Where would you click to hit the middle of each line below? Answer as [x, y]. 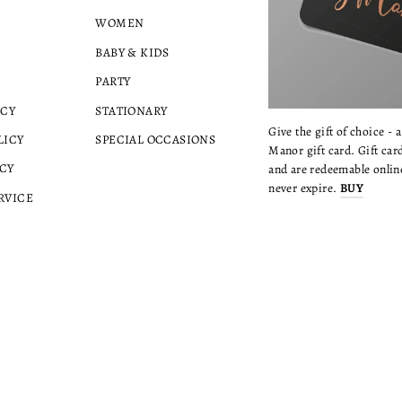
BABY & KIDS [132, 52]
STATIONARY [131, 110]
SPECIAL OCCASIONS [156, 139]
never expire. [304, 188]
